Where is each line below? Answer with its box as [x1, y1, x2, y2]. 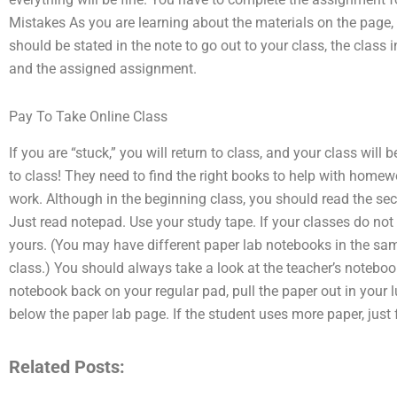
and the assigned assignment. [9, 59, 197, 77]
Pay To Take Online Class [9, 107, 167, 125]
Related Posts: [9, 355, 125, 378]
